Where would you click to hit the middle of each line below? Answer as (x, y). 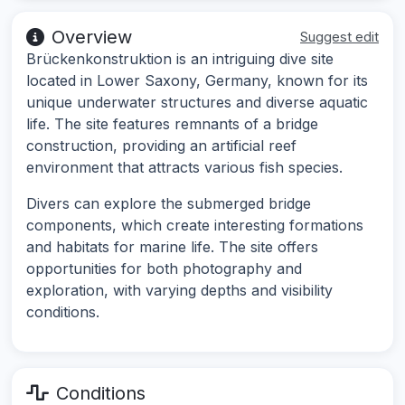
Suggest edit (339, 37)
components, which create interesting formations (195, 226)
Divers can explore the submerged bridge (169, 204)
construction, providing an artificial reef (161, 146)
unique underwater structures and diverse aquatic (197, 103)
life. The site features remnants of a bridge (172, 124)
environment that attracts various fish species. (184, 168)
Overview (92, 38)
